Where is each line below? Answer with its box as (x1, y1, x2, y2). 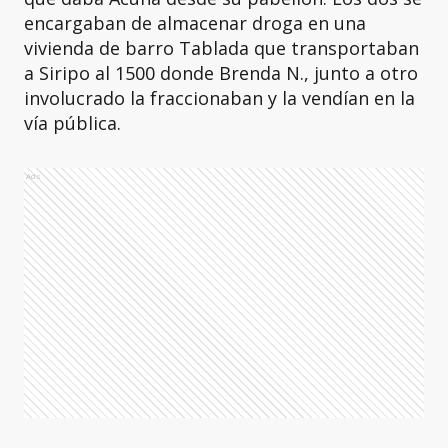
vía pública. (24, 111, 126, 135)
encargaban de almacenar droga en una (24, 11, 366, 35)
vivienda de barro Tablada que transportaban (24, 36, 419, 60)
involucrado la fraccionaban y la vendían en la (24, 86, 415, 110)
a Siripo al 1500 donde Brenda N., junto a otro (24, 61, 418, 85)
